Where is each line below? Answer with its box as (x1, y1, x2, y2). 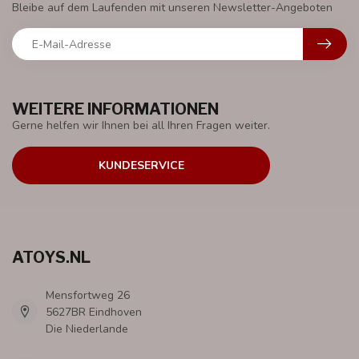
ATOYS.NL (12, 247, 91, 267)
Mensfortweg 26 (46, 287, 130, 303)
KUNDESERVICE (98, 157, 184, 173)
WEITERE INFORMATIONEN (12, 99, 219, 119)
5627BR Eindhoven (46, 304, 142, 320)
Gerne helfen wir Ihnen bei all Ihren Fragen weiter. (12, 118, 270, 134)
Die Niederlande (46, 321, 128, 337)
